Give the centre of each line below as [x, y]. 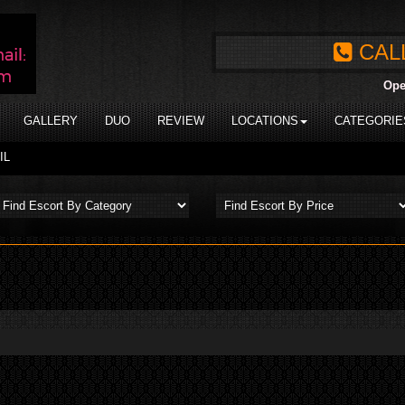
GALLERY [51, 121]
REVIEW [181, 121]
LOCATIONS [265, 121]
